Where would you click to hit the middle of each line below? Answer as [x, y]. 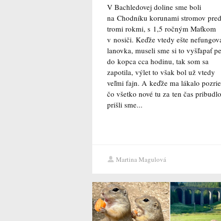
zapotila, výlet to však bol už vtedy [161, 72]
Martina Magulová [141, 160]
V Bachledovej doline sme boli [154, 7]
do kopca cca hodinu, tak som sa [158, 61]
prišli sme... [125, 105]
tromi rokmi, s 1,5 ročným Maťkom [162, 29]
